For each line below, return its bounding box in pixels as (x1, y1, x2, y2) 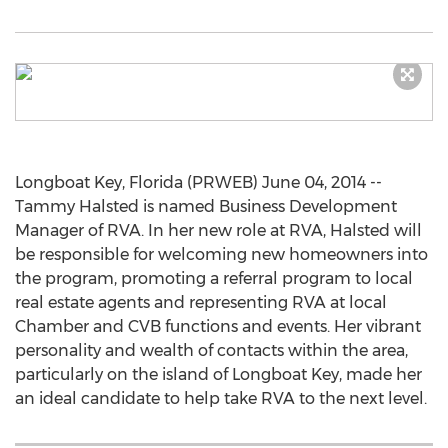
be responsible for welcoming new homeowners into (15, 245, 428, 264)
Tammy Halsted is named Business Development (15, 197, 397, 216)
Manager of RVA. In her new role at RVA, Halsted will (15, 221, 422, 240)
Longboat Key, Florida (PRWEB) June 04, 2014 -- (15, 173, 382, 192)
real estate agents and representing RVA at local (15, 293, 387, 312)
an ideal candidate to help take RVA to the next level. (15, 389, 427, 408)
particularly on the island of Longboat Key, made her (15, 365, 422, 384)
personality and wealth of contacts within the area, (15, 341, 408, 360)
